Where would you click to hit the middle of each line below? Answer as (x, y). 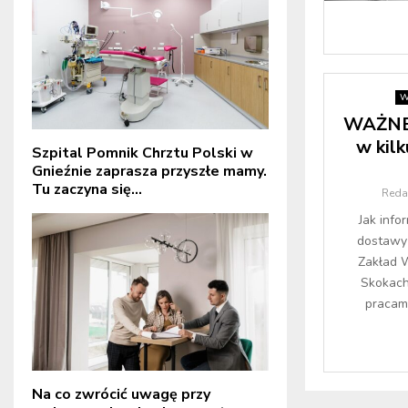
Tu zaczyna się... (87, 189)
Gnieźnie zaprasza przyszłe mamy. (149, 171)
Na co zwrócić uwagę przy (121, 394)
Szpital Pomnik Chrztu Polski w (143, 153)
